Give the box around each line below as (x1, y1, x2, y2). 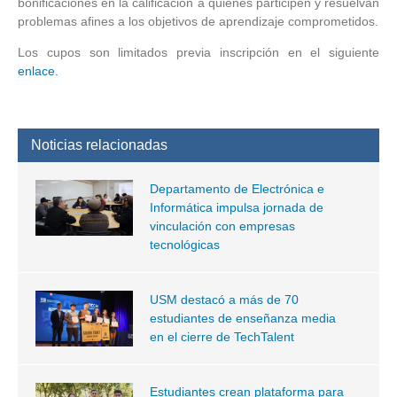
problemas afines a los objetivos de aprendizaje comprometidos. (18, 14, 378, 29)
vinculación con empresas (149, 219, 295, 234)
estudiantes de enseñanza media (149, 311, 336, 326)
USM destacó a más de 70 (149, 292, 299, 307)
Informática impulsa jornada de (149, 200, 323, 215)
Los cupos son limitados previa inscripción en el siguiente (18, 45, 379, 60)
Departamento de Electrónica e (149, 182, 324, 197)
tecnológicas (149, 237, 220, 253)
